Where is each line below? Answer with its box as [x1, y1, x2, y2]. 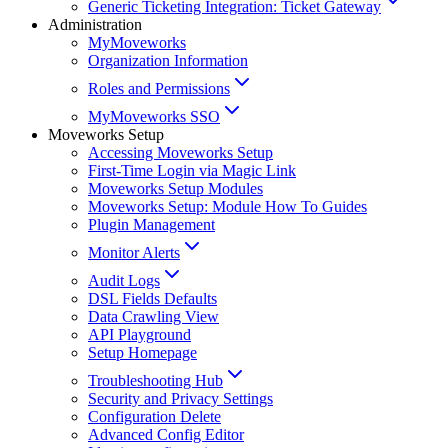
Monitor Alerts [88, 244, 180, 262]
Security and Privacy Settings [88, 390, 273, 408]
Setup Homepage [88, 344, 197, 362]
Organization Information [88, 52, 248, 70]
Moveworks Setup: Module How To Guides [88, 198, 367, 216]
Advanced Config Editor [88, 426, 244, 444]
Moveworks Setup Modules [88, 180, 263, 198]
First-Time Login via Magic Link [88, 162, 296, 180]
